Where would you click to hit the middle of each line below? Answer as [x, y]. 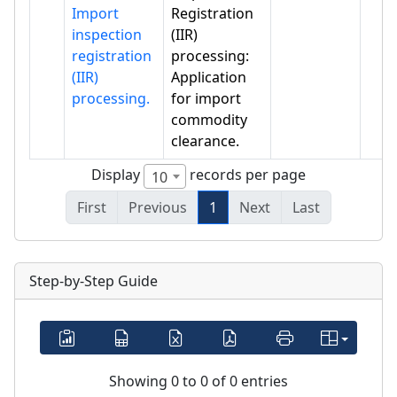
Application [209, 78]
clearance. [205, 141]
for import [206, 99]
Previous [158, 208]
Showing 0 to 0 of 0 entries [198, 381]
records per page [246, 175]
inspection [107, 35]
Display [117, 175]
